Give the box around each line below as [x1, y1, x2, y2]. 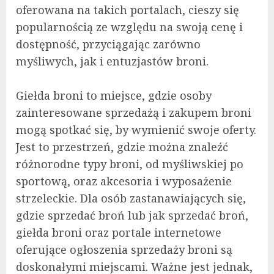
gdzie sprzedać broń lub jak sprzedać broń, [16, 207, 248, 223]
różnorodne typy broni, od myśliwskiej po [16, 156, 243, 171]
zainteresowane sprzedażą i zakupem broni [16, 105, 251, 120]
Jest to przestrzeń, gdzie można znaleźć [16, 139, 228, 154]
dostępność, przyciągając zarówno [16, 36, 201, 51]
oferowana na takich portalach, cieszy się [16, 2, 239, 17]
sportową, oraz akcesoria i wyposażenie [16, 173, 232, 188]
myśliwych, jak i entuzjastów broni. [16, 53, 209, 68]
